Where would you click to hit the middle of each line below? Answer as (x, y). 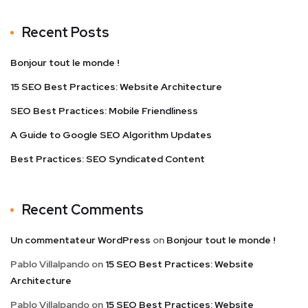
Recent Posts (66, 32)
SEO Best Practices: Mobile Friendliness (104, 111)
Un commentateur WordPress (80, 240)
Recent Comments (83, 210)
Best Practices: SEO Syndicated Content (108, 159)
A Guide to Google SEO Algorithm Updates (111, 135)
